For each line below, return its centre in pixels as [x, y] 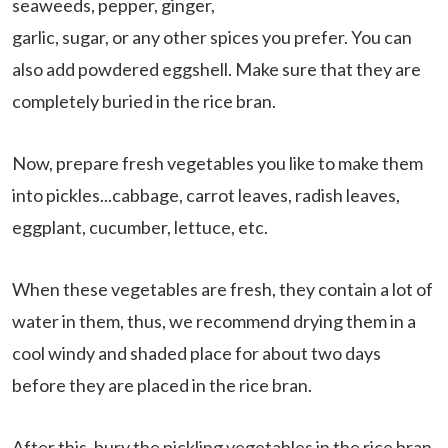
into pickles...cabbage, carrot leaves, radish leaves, [206, 195]
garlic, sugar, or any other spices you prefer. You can [212, 37]
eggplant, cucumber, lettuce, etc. [140, 227]
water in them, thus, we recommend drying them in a [214, 321]
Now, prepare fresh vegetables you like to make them [217, 163]
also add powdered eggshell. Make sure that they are [216, 69]
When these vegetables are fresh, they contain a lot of [222, 289]
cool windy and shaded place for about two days [196, 353]
